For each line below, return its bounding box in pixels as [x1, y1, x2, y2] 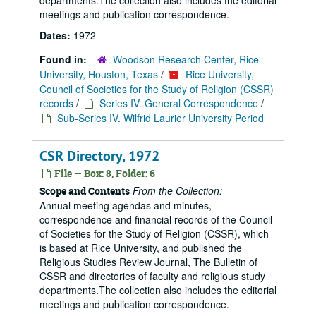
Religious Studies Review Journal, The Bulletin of [39, 255, 257, 269]
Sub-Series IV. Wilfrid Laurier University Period [57, 111, 264, 125]
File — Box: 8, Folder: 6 [52, 166, 155, 180]
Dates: [39, 28, 73, 42]
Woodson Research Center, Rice [113, 52, 259, 66]
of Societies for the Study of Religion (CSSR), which [39, 226, 269, 241]
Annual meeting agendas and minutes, [39, 198, 212, 212]
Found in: [39, 52, 90, 66]
